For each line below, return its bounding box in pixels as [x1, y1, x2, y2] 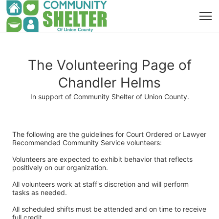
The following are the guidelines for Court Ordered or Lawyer [12, 130, 206, 138]
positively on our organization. [12, 163, 110, 172]
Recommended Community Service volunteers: [12, 138, 162, 147]
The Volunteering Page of [27, 57, 192, 73]
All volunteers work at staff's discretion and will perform [12, 180, 189, 188]
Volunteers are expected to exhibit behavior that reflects [12, 155, 193, 163]
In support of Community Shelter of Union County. [30, 92, 189, 101]
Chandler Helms [58, 74, 161, 91]
